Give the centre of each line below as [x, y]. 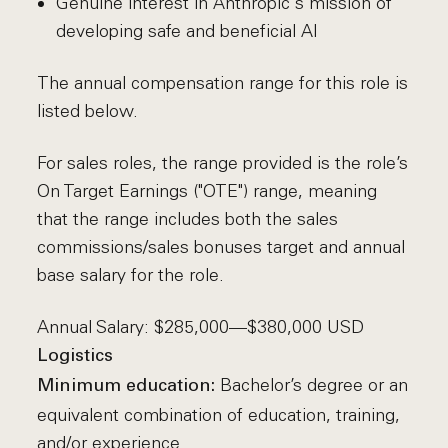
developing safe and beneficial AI [186, 31]
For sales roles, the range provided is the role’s [223, 163]
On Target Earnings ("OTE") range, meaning [207, 191]
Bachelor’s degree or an [314, 385]
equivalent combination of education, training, [219, 415]
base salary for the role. [131, 275]
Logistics [75, 356]
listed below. [88, 111]
